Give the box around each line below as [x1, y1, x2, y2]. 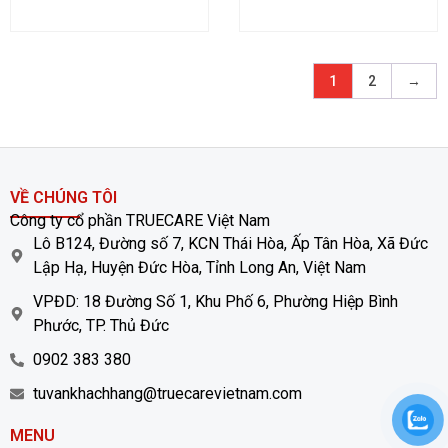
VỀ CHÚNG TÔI [10, 187, 117, 207]
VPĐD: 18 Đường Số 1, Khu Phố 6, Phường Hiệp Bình [32, 291, 398, 311]
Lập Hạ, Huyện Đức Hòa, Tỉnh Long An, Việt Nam [32, 257, 366, 277]
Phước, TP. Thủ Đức [32, 315, 169, 335]
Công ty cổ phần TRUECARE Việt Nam [10, 210, 270, 230]
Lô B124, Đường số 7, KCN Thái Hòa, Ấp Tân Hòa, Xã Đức [32, 233, 428, 253]
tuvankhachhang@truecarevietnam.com [32, 383, 302, 403]
